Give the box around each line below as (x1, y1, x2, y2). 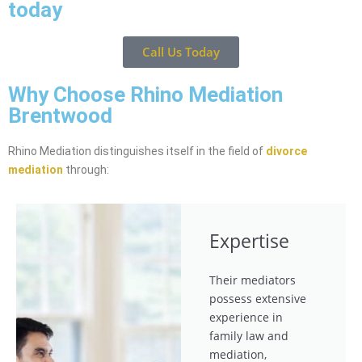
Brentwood (8, 103, 112, 128)
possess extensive (209, 291, 306, 307)
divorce (266, 145, 307, 158)
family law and (209, 328, 288, 344)
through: (63, 163, 109, 177)
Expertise (209, 228, 289, 255)
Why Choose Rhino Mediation (8, 82, 283, 107)
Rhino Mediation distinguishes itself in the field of (8, 145, 266, 158)
